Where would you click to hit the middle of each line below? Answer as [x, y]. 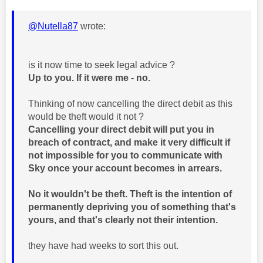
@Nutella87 [53, 26]
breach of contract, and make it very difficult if [129, 142]
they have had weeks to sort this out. [104, 245]
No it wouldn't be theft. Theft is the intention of [130, 194]
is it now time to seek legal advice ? [102, 65]
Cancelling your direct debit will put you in [121, 129]
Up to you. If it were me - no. [89, 77]
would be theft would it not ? [86, 116]
